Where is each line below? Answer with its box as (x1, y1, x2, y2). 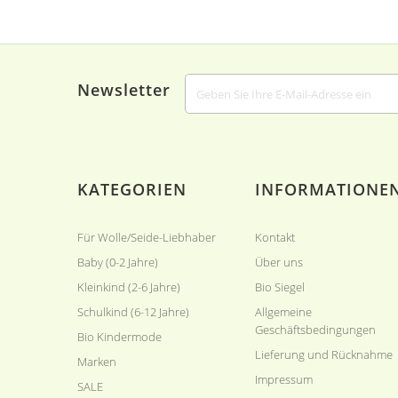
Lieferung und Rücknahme (255, 346, 393, 362)
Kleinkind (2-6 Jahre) (77, 279, 180, 295)
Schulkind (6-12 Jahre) (77, 304, 189, 320)
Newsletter (77, 79, 171, 100)
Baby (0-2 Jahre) (77, 254, 158, 270)
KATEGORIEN (77, 179, 187, 200)
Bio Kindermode (77, 329, 162, 345)
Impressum (255, 371, 313, 387)
